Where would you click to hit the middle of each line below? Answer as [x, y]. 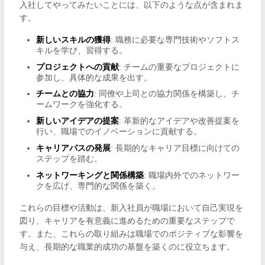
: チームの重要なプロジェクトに [179, 67]
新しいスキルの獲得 [73, 39]
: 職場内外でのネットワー [191, 175]
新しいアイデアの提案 [77, 121]
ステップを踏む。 [69, 158]
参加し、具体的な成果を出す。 [94, 77]
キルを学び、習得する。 [81, 50]
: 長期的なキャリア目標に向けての [175, 148]
